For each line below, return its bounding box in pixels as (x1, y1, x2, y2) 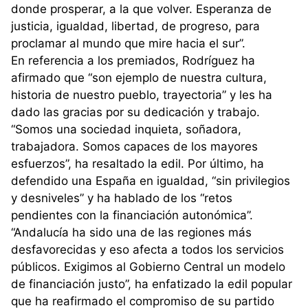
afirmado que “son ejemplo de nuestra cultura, (11, 71, 267, 85)
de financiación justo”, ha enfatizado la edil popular (11, 277, 292, 291)
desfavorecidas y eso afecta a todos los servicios (11, 243, 284, 257)
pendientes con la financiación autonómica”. (11, 208, 253, 223)
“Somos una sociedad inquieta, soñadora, (11, 122, 241, 137)
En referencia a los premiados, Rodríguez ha (11, 54, 255, 68)
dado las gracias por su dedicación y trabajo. (11, 105, 260, 120)
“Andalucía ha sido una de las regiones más (11, 225, 252, 240)
